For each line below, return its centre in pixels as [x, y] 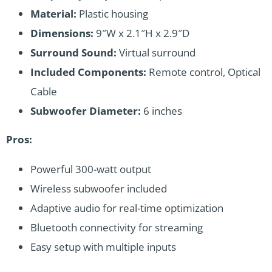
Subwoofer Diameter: [86, 110]
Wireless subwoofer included [99, 188]
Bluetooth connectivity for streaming [117, 227]
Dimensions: [63, 33]
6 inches [161, 110]
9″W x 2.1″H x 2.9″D [143, 33]
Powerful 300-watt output [91, 169]
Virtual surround [156, 52]
